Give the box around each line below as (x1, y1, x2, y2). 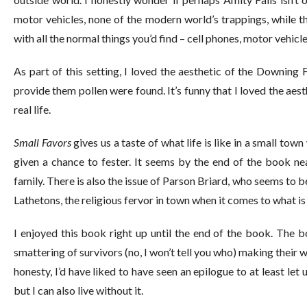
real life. (14, 102, 51, 116)
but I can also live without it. (14, 283, 143, 297)
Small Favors (14, 135, 71, 149)
